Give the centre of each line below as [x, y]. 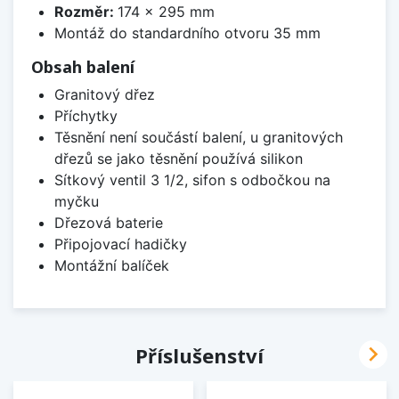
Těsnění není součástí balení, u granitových [198, 137]
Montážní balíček [111, 265]
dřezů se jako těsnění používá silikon [178, 158]
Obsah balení [83, 66]
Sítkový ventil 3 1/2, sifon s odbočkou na [192, 179]
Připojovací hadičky [120, 244]
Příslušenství [199, 355]
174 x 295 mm [166, 11]
